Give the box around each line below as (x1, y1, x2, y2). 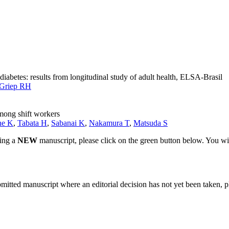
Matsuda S (133, 118, 168, 127)
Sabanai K (51, 118, 85, 127)
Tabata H (17, 118, 47, 127)
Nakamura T (89, 118, 129, 127)
